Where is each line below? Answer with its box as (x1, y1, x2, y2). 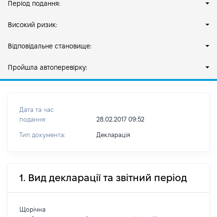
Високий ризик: (8, 21, 57, 29)
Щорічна (19, 206, 46, 213)
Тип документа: (19, 131, 65, 138)
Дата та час (19, 106, 54, 113)
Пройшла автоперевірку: (8, 63, 87, 71)
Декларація (96, 131, 130, 138)
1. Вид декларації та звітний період (19, 172, 187, 183)
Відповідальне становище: (8, 42, 92, 50)
